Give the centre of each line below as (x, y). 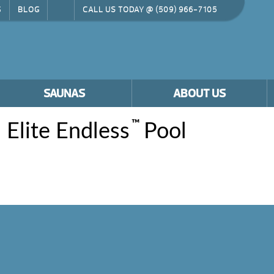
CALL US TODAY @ (118, 10)
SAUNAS (64, 94)
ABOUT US (199, 94)
